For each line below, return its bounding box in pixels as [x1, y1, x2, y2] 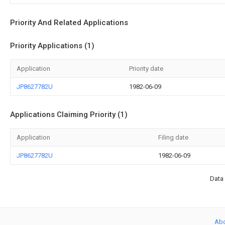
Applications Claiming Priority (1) [10, 110, 128, 119]
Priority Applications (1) [10, 41, 94, 50]
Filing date [158, 134, 188, 141]
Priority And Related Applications [10, 18, 128, 27]
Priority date [129, 65, 163, 72]
